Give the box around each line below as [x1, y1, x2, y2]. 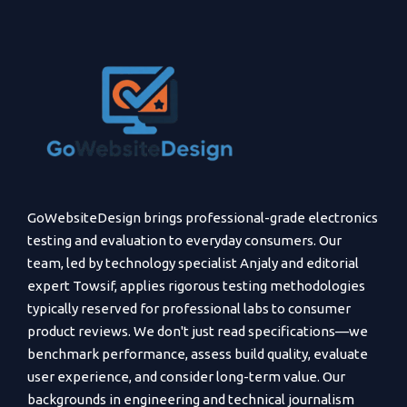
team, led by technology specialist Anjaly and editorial [27, 255, 359, 272]
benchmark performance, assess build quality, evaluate [27, 346, 368, 362]
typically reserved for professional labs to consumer [27, 301, 351, 317]
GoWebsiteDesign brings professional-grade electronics [27, 210, 378, 226]
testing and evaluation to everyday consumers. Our [27, 233, 342, 249]
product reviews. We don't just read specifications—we [27, 323, 368, 340]
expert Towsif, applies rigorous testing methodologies [27, 278, 365, 294]
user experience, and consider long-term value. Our [27, 369, 345, 385]
